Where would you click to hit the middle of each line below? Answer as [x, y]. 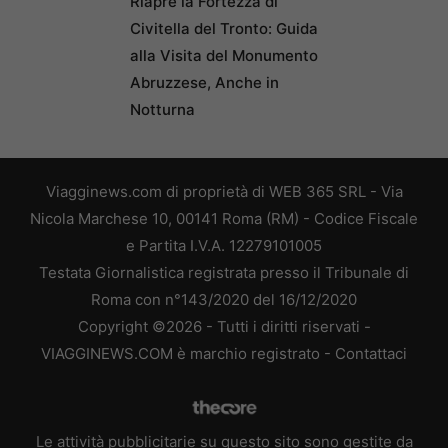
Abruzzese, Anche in [204, 82]
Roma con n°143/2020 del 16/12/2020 [224, 299]
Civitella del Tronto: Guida [224, 28]
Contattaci [371, 353]
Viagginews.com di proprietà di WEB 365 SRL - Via [224, 191]
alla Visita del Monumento [224, 55]
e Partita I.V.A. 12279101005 [224, 245]
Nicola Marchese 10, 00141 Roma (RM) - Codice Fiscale [224, 218]
